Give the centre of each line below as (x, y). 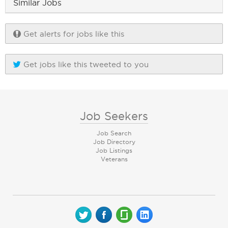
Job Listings (114, 150)
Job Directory (114, 142)
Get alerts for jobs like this (73, 34)
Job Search (114, 133)
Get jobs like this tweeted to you (85, 64)
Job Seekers (114, 116)
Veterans (114, 159)
